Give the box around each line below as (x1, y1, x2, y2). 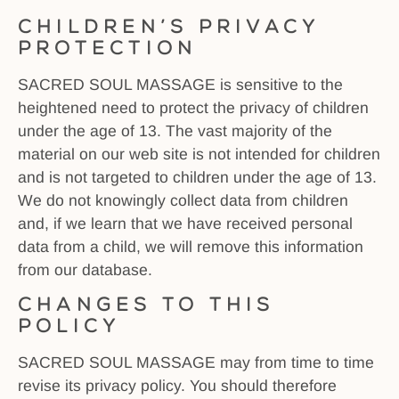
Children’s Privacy (18, 15, 320, 37)
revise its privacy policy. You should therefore (18, 377, 337, 395)
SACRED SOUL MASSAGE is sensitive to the (18, 75, 343, 94)
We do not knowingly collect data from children (18, 191, 348, 209)
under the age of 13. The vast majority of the (18, 121, 332, 140)
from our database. (18, 260, 152, 279)
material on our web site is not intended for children (18, 144, 380, 163)
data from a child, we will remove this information (18, 237, 363, 256)
